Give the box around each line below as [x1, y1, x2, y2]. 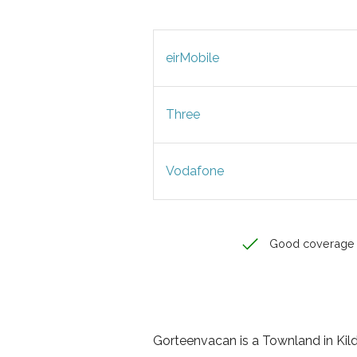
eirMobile [166, 50, 219, 65]
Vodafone [166, 163, 224, 178]
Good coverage [266, 237, 355, 250]
